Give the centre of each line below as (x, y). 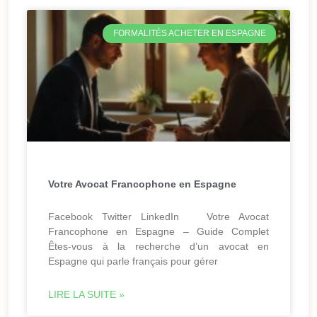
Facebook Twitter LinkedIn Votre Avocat (158, 217)
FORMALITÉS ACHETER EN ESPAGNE (189, 34)
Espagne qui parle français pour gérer (133, 261)
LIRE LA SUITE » (86, 295)
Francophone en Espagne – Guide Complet (158, 232)
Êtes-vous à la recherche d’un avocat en (158, 247)
